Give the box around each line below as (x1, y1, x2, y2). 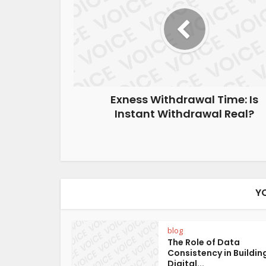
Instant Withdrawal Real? (115, 106, 254, 121)
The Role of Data (167, 236, 240, 249)
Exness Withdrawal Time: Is (110, 92, 258, 107)
